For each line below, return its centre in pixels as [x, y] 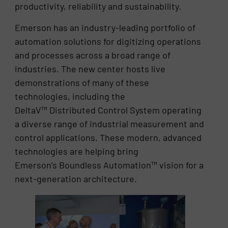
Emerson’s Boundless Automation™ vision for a [109, 165]
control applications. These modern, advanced [108, 137]
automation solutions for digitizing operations [108, 41]
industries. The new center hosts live [90, 68]
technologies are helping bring [77, 151]
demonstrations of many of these [82, 82]
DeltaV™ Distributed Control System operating [108, 110]
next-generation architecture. [77, 178]
